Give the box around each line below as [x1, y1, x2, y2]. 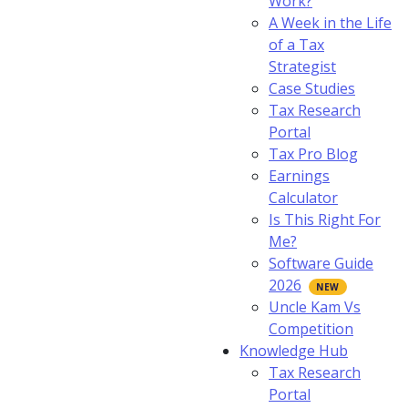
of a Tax [269, 35, 324, 55]
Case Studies [269, 78, 355, 98]
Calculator [269, 188, 338, 208]
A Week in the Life [269, 13, 392, 33]
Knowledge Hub [240, 341, 348, 361]
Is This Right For [269, 209, 381, 229]
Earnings [269, 166, 330, 186]
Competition [269, 319, 353, 339]
